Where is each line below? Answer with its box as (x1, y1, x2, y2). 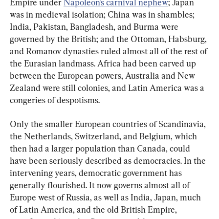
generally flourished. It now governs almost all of (10, 179, 192, 190)
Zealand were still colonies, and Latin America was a (10, 82, 206, 93)
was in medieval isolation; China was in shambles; (10, 9, 197, 20)
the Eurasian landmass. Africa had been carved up (10, 58, 198, 68)
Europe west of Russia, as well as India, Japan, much (10, 192, 203, 202)
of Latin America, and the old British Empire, (10, 204, 179, 215)
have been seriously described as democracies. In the (10, 155, 208, 166)
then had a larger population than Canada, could (10, 143, 192, 153)
